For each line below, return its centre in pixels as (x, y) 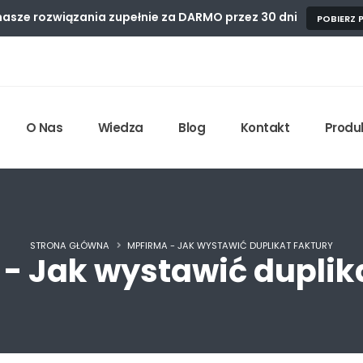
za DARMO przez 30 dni (229, 17)
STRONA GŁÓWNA (70, 246)
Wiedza (120, 128)
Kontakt (265, 128)
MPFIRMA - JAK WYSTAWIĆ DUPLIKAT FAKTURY (230, 246)
